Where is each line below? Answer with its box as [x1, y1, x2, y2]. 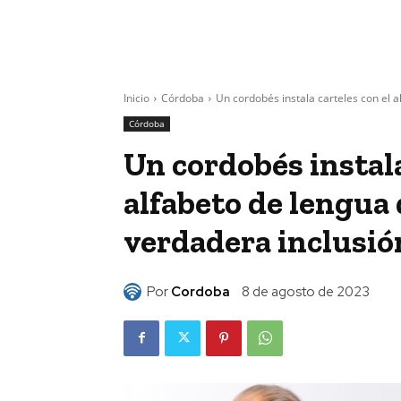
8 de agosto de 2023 [242, 283, 370, 302]
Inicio [124, 90, 149, 107]
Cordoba [171, 283, 230, 302]
